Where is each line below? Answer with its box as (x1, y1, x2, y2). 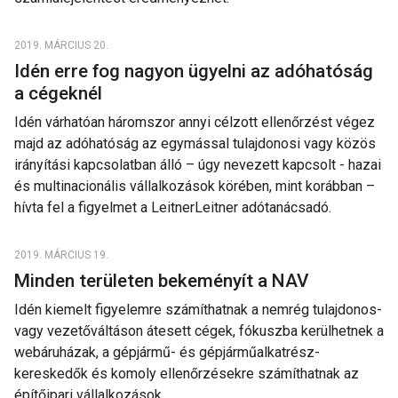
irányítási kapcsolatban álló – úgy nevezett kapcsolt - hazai (14, 156, 381, 173)
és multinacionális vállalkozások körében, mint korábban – (14, 178, 375, 195)
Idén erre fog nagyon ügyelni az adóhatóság (14, 60, 373, 82)
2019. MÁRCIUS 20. (14, 39, 108, 52)
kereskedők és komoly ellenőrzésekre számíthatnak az (14, 365, 359, 382)
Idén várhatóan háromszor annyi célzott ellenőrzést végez (14, 114, 375, 131)
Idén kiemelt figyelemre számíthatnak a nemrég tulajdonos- (14, 301, 382, 318)
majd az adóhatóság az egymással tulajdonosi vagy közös (14, 135, 376, 152)
